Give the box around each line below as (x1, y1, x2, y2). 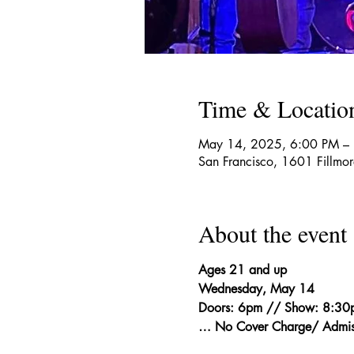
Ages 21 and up (198, 262, 287, 278)
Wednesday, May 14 (198, 281, 314, 297)
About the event (198, 217, 347, 249)
